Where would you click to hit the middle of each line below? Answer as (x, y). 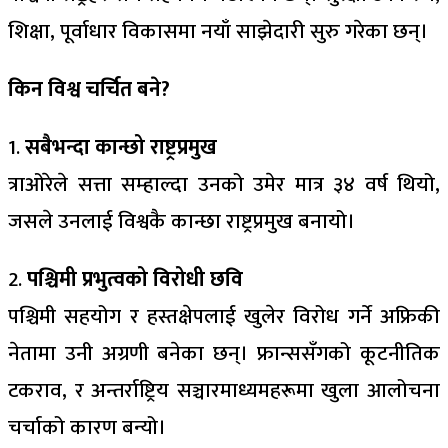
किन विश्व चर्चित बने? (89, 89)
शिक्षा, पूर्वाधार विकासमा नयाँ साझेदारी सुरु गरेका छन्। (218, 31)
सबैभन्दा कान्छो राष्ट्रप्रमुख (121, 147)
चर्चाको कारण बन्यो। (87, 427)
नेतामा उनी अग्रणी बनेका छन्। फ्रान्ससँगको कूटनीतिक (224, 353)
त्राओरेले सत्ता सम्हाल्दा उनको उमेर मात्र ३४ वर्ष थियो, (224, 184)
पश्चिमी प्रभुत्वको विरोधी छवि (135, 279)
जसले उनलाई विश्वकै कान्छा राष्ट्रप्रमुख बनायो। (181, 221)
